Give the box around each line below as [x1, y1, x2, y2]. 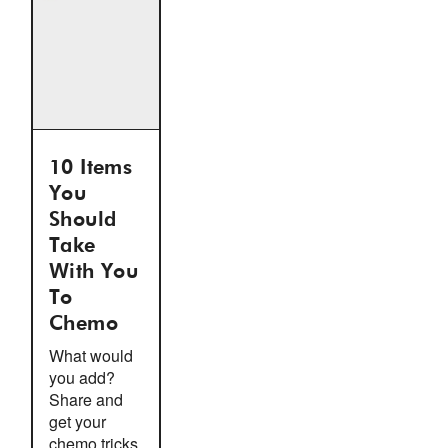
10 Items [49, 158, 133, 178]
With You [49, 262, 139, 282]
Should [49, 210, 117, 230]
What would [49, 344, 133, 367]
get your [49, 410, 106, 433]
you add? [49, 366, 115, 389]
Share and [49, 388, 123, 411]
